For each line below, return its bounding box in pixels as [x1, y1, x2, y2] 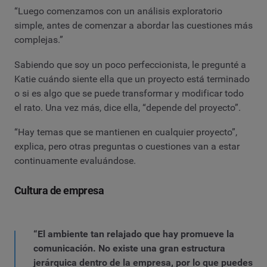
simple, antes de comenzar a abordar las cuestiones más [14, 20, 253, 32]
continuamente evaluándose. [14, 155, 136, 167]
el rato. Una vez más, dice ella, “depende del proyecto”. [14, 101, 241, 113]
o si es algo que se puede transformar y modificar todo [14, 87, 244, 99]
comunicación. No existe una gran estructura [33, 242, 225, 254]
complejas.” [14, 34, 63, 46]
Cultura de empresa [14, 184, 104, 197]
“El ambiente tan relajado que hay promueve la [33, 228, 234, 240]
